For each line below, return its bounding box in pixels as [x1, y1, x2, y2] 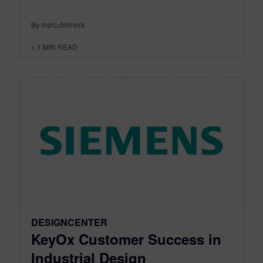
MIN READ [43, 42, 77, 52]
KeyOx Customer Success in [31, 229, 221, 249]
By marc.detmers [31, 19, 85, 30]
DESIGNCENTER [31, 215, 107, 229]
